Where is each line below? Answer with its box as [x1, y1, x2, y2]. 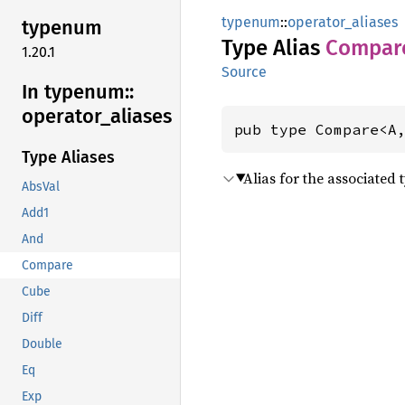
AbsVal [22, 179, 60, 195]
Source [221, 63, 267, 80]
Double [22, 336, 62, 353]
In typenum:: [22, 79, 134, 104]
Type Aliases [22, 147, 115, 168]
